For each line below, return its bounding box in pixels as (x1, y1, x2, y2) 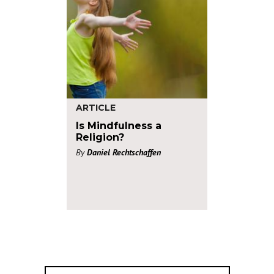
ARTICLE (76, 102, 116, 113)
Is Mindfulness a (76, 120, 161, 131)
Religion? (76, 131, 124, 143)
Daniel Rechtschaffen (87, 147, 161, 158)
